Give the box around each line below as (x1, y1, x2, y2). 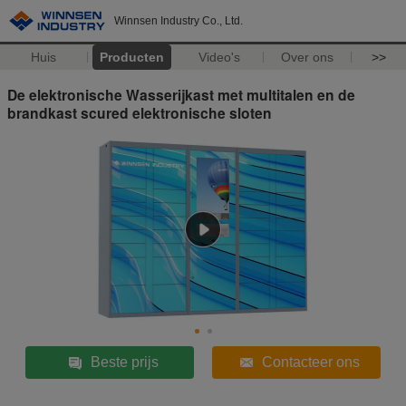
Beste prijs (90, 353, 159, 370)
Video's (198, 50, 241, 64)
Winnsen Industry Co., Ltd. (114, 14, 243, 27)
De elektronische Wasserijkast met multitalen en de (7, 83, 355, 105)
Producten (99, 50, 164, 64)
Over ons (281, 50, 334, 64)
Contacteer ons (261, 353, 360, 370)
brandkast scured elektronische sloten (7, 101, 272, 123)
